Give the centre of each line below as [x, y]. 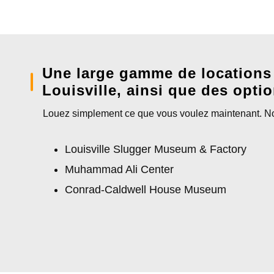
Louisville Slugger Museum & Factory [156, 149]
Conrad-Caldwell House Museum [146, 190]
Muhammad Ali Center [119, 169]
